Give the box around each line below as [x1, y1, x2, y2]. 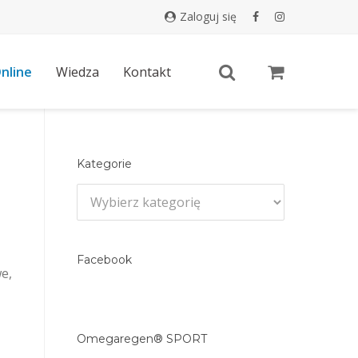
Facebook [77, 253, 132, 267]
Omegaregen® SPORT [77, 332, 207, 346]
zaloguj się [187, 9, 237, 24]
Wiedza [56, 63, 99, 81]
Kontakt [123, 63, 171, 81]
